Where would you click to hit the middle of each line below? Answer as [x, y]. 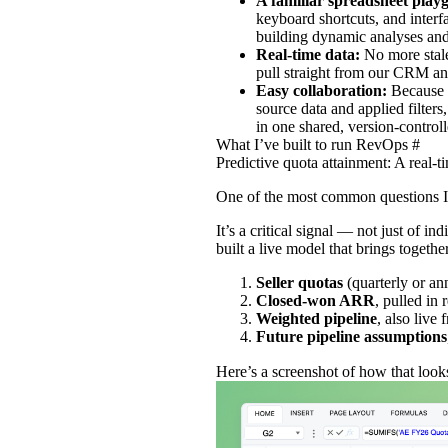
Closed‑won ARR [315, 300]
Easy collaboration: [323, 90]
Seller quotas [301, 282]
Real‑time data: [310, 54]
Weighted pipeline [316, 318]
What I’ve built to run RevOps [312, 144]
